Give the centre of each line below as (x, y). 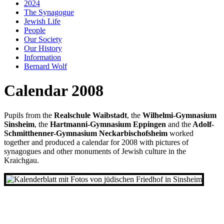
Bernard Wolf (45, 66)
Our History (43, 48)
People (35, 30)
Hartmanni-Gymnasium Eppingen (108, 124)
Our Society (43, 39)
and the (178, 124)
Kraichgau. (21, 160)
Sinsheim (19, 124)
